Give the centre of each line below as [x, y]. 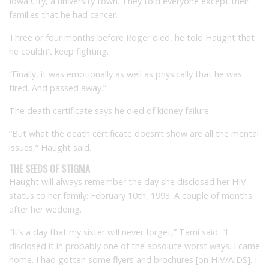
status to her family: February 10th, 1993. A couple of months [131, 195]
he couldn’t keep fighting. [59, 51]
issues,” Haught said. [50, 147]
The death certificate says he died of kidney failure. [110, 110]
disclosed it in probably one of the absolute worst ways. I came [134, 246]
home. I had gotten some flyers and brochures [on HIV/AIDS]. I [133, 259]
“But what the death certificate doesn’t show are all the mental [134, 133]
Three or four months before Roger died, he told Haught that [132, 37]
